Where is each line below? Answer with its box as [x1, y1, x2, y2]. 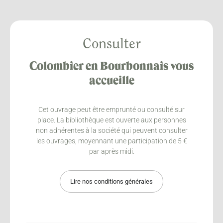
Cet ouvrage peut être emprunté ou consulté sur [38, 105, 185, 113]
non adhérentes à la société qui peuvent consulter [35, 126, 188, 134]
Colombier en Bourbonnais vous [29, 61, 194, 72]
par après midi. [89, 147, 134, 155]
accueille [89, 75, 134, 87]
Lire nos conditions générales [70, 177, 153, 185]
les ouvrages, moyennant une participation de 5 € [36, 136, 187, 145]
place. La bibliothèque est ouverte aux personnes [37, 115, 186, 124]
